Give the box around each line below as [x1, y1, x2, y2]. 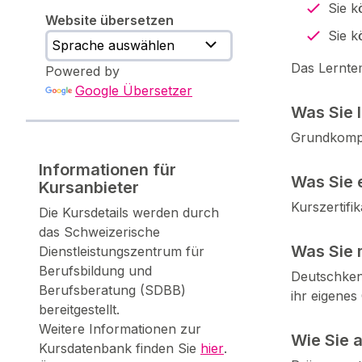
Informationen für [39, 159, 176, 179]
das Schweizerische [39, 223, 160, 240]
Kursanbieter [39, 177, 139, 197]
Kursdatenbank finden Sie [39, 339, 200, 356]
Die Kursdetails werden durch [39, 204, 219, 221]
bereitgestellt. [39, 301, 120, 318]
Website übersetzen [45, 11, 174, 28]
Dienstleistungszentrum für [39, 242, 204, 259]
